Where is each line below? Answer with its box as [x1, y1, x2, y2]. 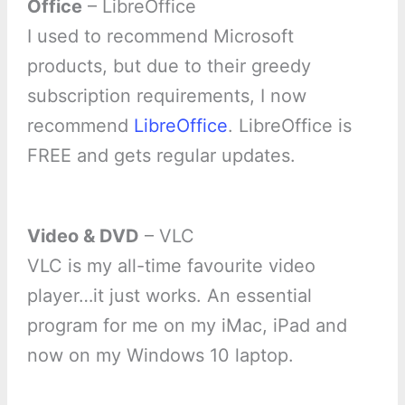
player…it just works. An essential [26, 284, 312, 306]
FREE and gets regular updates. [26, 144, 296, 166]
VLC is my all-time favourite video [26, 254, 316, 277]
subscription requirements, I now [26, 84, 306, 107]
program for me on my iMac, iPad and [26, 314, 347, 336]
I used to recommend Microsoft [26, 24, 294, 47]
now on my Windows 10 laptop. [26, 344, 294, 366]
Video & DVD [26, 224, 139, 247]
